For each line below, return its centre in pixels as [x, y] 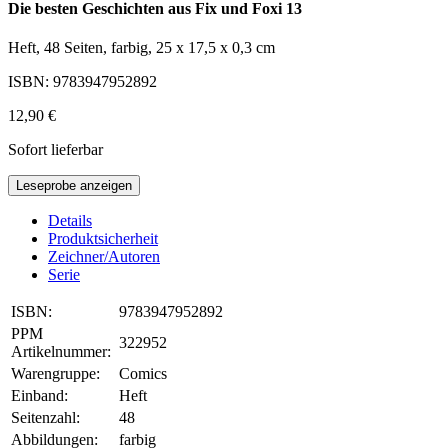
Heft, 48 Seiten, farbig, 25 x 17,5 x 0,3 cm [141, 48]
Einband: [39, 396]
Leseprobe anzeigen [74, 186]
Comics [143, 374]
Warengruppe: [55, 374]
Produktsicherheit [103, 239]
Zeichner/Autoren [104, 257]
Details [70, 221]
